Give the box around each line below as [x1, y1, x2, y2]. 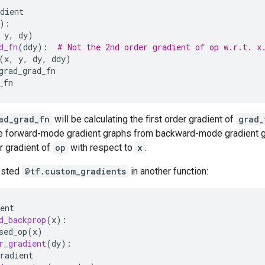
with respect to [68, 142, 135, 153]
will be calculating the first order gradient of [52, 114, 236, 125]
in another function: [128, 166, 208, 177]
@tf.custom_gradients [24, 166, 126, 177]
